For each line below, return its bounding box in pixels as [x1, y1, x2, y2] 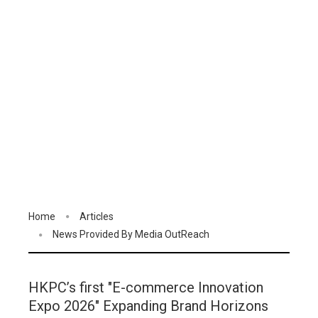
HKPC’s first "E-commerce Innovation [28, 278, 263, 296]
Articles [79, 211, 114, 222]
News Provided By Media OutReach [53, 229, 209, 241]
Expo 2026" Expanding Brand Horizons [28, 297, 268, 314]
